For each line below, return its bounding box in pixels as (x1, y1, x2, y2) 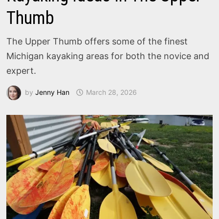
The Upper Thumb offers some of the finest (6, 36, 188, 46)
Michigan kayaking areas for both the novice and (6, 51, 210, 61)
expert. (6, 66, 42, 76)
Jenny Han (35, 88, 70, 96)
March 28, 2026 (86, 88, 137, 96)
